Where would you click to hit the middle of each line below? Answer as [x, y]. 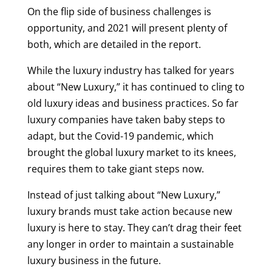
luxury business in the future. [94, 260]
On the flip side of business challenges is [119, 11]
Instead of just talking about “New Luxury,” [124, 195]
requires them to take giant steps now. [115, 168]
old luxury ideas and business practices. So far [133, 103]
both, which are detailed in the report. [114, 44]
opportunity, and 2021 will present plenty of [127, 28]
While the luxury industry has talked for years [131, 70]
